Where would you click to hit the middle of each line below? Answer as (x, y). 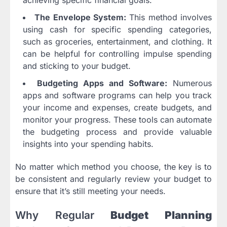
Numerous (190, 83)
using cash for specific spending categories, (117, 29)
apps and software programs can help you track (117, 95)
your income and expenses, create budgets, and (117, 107)
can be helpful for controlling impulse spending (117, 53)
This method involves (169, 17)
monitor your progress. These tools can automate (117, 119)
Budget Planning (161, 215)
